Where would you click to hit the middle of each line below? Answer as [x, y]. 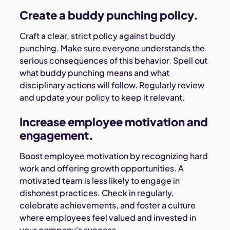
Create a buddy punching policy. [109, 15]
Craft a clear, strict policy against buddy [98, 36]
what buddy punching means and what [95, 73]
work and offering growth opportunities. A [102, 168]
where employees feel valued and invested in [108, 218]
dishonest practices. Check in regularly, [97, 193]
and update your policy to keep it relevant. [102, 98]
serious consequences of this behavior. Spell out [114, 61]
